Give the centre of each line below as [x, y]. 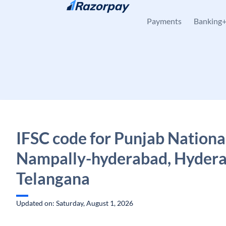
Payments [164, 21]
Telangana [53, 178]
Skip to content [48, 13]
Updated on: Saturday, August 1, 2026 [75, 203]
